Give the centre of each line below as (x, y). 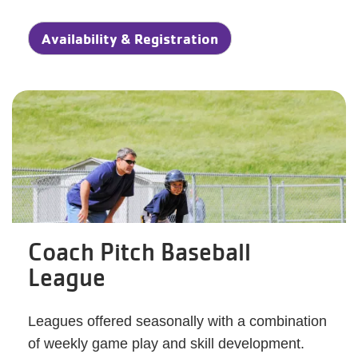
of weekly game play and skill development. (166, 343)
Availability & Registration (130, 38)
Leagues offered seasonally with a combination (177, 321)
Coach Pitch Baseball (139, 251)
